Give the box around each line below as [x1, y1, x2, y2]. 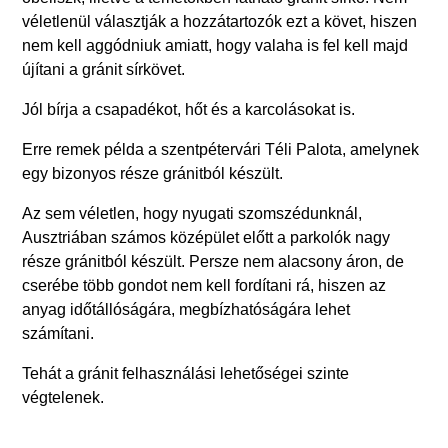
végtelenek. [22, 388, 105, 406]
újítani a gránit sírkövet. [22, 60, 186, 78]
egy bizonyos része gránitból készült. [22, 164, 284, 182]
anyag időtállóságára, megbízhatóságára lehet [22, 300, 351, 318]
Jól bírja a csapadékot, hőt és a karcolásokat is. [22, 100, 356, 118]
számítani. [22, 324, 95, 342]
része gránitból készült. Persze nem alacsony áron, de [22, 252, 405, 270]
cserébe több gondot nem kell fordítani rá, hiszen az [22, 276, 387, 294]
